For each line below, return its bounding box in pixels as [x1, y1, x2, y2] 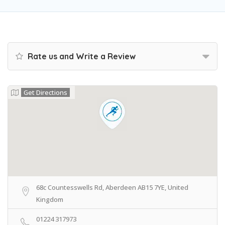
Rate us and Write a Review [26, 51, 136, 61]
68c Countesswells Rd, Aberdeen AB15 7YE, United [36, 183, 188, 192]
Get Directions [24, 88, 67, 97]
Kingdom [36, 195, 63, 204]
